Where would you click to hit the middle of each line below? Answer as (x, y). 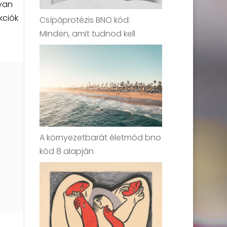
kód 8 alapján (67, 151)
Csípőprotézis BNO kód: (85, 20)
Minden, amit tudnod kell (88, 34)
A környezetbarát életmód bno (101, 137)
